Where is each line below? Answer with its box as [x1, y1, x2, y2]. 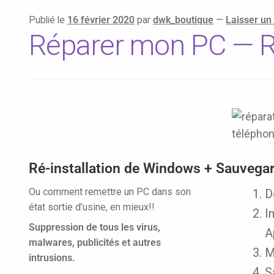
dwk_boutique [153, 14, 214, 26]
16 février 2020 [67, 14, 135, 26]
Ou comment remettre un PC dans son [29, 186, 191, 198]
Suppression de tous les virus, [29, 221, 161, 234]
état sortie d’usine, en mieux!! [29, 201, 155, 213]
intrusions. [29, 252, 76, 264]
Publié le [29, 14, 68, 26]
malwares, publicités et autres [29, 237, 161, 249]
